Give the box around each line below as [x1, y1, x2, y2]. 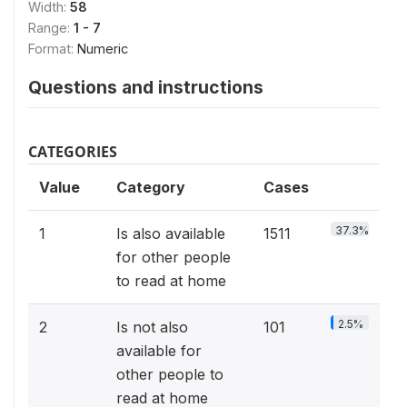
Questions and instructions [28, 76, 263, 98]
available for [116, 342, 202, 360]
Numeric [77, 41, 128, 56]
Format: [28, 41, 77, 56]
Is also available [116, 224, 225, 243]
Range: [28, 20, 74, 35]
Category [116, 178, 185, 196]
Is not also [116, 318, 188, 336]
